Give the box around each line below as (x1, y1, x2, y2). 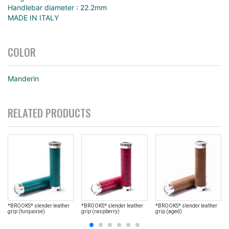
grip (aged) (155, 208, 182, 214)
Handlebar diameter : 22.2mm (8, 3, 107, 12)
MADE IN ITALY (8, 13, 59, 22)
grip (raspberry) (81, 208, 120, 214)
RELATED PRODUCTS (8, 105, 90, 121)
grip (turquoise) (8, 208, 45, 214)
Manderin (8, 74, 39, 83)
